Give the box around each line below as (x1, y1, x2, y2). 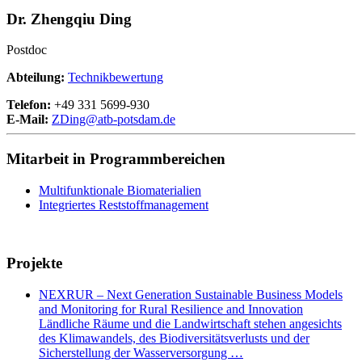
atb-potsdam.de (98, 112, 175, 127)
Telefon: (6, 98, 54, 112)
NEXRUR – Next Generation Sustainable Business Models (39, 288, 343, 302)
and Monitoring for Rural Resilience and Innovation (39, 302, 303, 317)
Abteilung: (6, 70, 68, 85)
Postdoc (6, 43, 47, 57)
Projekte (6, 255, 62, 272)
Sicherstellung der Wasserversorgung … (39, 346, 243, 360)
